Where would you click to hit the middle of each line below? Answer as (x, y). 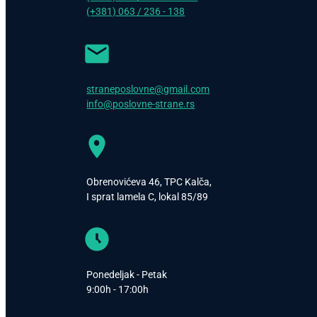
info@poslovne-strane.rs (141, 104)
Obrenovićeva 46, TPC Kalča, (149, 181)
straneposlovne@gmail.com (148, 89)
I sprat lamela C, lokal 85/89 (148, 196)
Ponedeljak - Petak (127, 274)
